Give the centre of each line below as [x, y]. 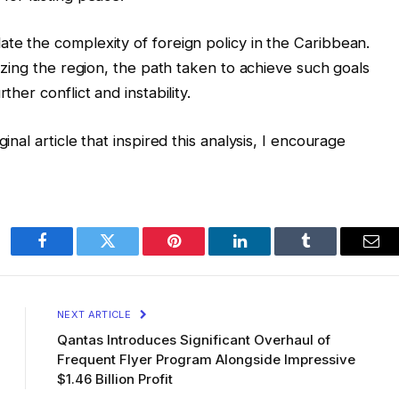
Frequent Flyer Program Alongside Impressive [206, 359]
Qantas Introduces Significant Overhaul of [194, 339]
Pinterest [200, 254]
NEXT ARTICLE [96, 314]
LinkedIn [268, 254]
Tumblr [328, 254]
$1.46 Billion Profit [115, 379]
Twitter [130, 254]
